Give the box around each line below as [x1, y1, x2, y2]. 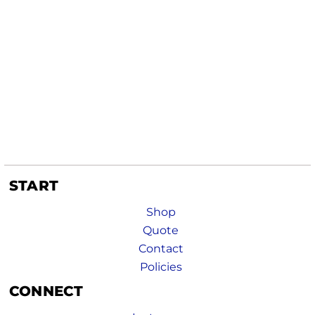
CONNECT [9, 283, 84, 300]
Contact [138, 242, 184, 256]
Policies [139, 260, 182, 274]
